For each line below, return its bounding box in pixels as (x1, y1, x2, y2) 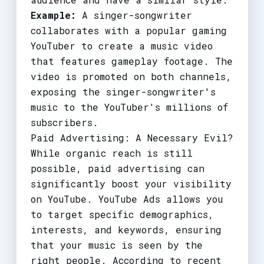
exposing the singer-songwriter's (30, 85, 216, 98)
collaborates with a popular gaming (30, 24, 227, 37)
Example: (30, 8, 76, 21)
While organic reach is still (30, 146, 193, 159)
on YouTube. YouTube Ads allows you (30, 192, 223, 205)
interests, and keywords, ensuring (30, 223, 222, 236)
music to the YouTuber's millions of (30, 100, 228, 113)
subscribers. (30, 115, 98, 128)
